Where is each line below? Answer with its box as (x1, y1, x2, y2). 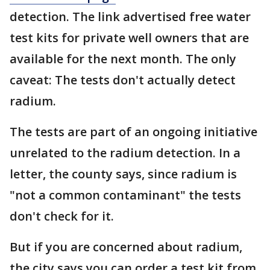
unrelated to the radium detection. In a (10, 145, 240, 161)
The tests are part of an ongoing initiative (10, 124, 257, 140)
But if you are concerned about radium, (10, 239, 242, 255)
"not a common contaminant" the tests (10, 187, 241, 203)
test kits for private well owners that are (10, 30, 249, 46)
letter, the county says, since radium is (10, 166, 237, 182)
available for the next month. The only (10, 51, 236, 67)
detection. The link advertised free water (10, 8, 251, 25)
